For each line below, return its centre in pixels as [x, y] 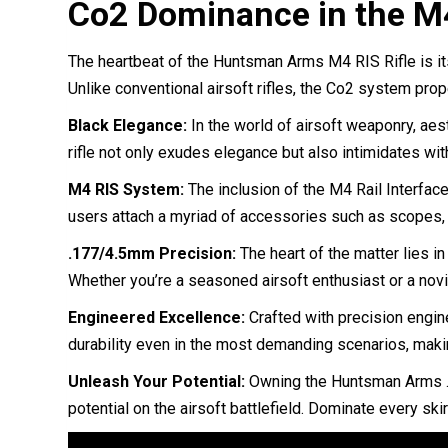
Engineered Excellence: [157, 317]
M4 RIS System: [126, 189]
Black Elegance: [128, 125]
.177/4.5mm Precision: [152, 253]
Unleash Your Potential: [157, 381]
